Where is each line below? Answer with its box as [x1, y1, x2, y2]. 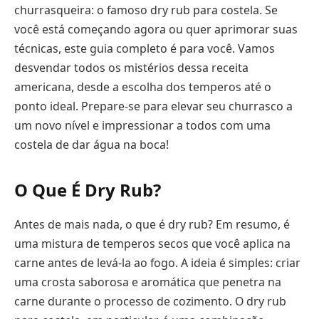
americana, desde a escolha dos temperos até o [14, 78, 271, 95]
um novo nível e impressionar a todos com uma [14, 117, 271, 133]
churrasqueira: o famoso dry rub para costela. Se [14, 1, 278, 18]
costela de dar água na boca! [14, 136, 169, 152]
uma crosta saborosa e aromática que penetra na [14, 273, 281, 290]
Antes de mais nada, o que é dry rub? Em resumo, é [14, 216, 290, 232]
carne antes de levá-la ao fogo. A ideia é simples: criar [14, 254, 300, 271]
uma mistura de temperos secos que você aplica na [14, 235, 291, 251]
